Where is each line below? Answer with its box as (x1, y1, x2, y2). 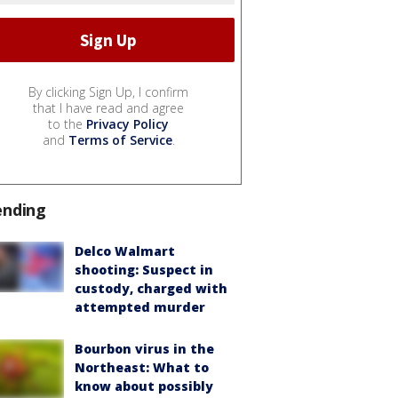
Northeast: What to (75, 359, 209, 377)
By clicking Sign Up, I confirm (28, 84, 188, 101)
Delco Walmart (75, 243, 175, 260)
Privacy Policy (86, 115, 169, 133)
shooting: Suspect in (75, 261, 213, 279)
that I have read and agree (33, 99, 184, 117)
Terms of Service (68, 131, 172, 149)
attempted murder (75, 298, 205, 316)
